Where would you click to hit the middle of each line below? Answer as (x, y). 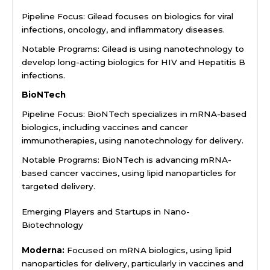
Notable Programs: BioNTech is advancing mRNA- (127, 159)
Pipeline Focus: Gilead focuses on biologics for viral (127, 16)
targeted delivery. (58, 186)
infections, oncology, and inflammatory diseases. (123, 29)
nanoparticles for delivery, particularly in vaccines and (133, 264)
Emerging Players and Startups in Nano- (106, 211)
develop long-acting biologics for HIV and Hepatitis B (133, 62)
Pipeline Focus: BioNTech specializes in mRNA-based (134, 114)
